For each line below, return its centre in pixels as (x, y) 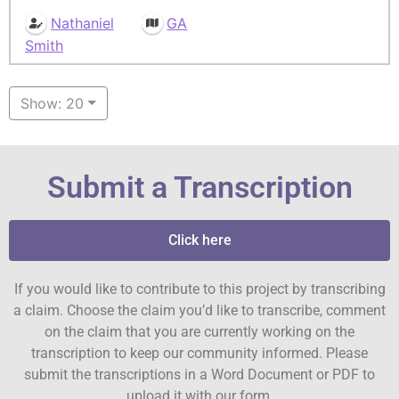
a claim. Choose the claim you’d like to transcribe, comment (199, 311)
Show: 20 (52, 104)
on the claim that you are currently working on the (199, 332)
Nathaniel (82, 23)
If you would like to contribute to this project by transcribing (199, 289)
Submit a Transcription (199, 187)
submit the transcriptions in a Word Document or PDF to (199, 375)
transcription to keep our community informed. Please (199, 354)
